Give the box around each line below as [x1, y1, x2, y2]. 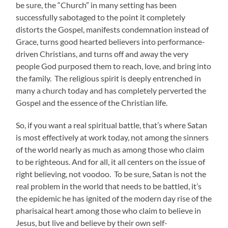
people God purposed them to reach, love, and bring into [16, 61, 212, 71]
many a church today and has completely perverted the [16, 85, 207, 96]
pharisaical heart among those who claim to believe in [16, 206, 202, 216]
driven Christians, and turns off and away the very [16, 49, 189, 59]
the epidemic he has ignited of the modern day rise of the [16, 193, 212, 204]
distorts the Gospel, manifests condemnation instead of [16, 24, 209, 35]
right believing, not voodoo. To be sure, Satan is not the [16, 169, 207, 179]
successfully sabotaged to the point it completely [16, 12, 186, 22]
